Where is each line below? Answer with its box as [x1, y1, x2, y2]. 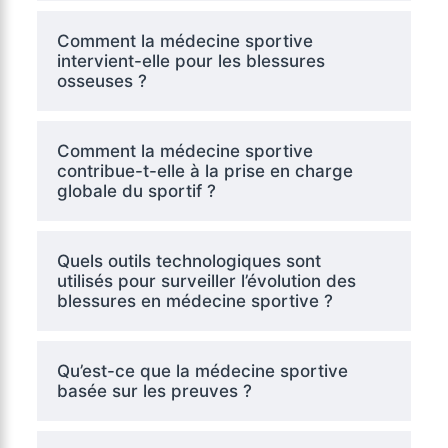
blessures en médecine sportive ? [56, 291, 333, 312]
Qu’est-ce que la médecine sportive [56, 361, 348, 382]
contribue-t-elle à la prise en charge [56, 161, 353, 182]
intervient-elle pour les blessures [56, 51, 325, 72]
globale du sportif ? [56, 181, 216, 202]
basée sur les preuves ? [56, 381, 252, 402]
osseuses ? [56, 71, 147, 92]
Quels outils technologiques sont [56, 251, 321, 272]
